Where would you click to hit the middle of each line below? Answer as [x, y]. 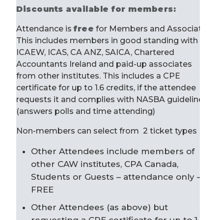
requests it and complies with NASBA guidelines [112, 99]
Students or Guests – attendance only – [116, 177]
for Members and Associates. [153, 29]
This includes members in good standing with [107, 41]
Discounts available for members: [96, 9]
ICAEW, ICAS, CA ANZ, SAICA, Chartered [95, 52]
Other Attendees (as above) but [99, 207]
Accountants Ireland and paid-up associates [104, 64]
